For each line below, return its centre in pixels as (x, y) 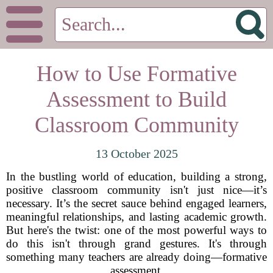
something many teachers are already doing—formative (136, 257)
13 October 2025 (136, 154)
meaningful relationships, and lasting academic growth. (136, 217)
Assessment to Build (136, 99)
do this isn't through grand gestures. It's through (136, 243)
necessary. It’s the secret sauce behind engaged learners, (136, 203)
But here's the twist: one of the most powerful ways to (136, 230)
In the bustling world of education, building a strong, (136, 176)
